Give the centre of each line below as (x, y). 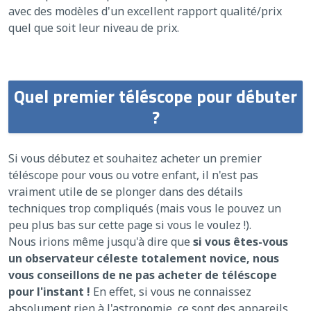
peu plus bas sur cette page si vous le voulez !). (130, 225)
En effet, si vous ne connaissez (171, 292)
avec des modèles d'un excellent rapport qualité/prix (145, 11)
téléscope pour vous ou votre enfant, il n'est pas (133, 175)
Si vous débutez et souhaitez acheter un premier (135, 159)
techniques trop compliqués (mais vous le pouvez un (145, 209)
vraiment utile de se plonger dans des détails (126, 192)
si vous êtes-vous (241, 242)
